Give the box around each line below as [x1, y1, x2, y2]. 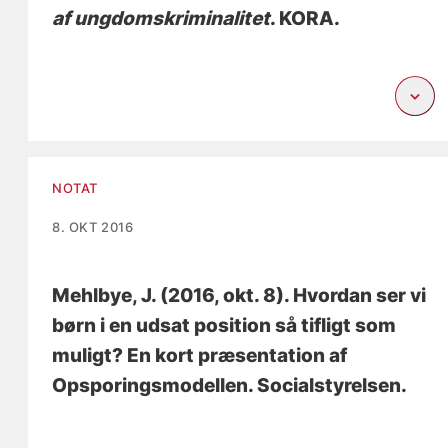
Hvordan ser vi [293, 283, 427, 307]
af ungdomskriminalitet [52, 6, 271, 30]
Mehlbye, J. [52, 283, 157, 307]
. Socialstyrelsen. [248, 373, 408, 397]
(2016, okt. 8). [156, 283, 294, 307]
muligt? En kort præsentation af [52, 343, 348, 367]
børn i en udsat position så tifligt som [52, 313, 397, 337]
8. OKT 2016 [52, 218, 134, 235]
